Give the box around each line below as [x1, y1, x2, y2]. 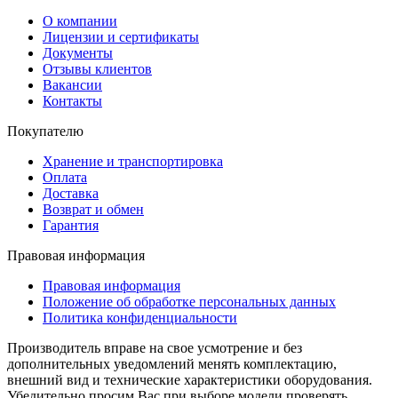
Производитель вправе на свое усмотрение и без [7, 340, 302, 356]
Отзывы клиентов [43, 61, 152, 77]
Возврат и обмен [43, 202, 144, 218]
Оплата [43, 170, 87, 186]
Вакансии [43, 77, 102, 93]
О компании [43, 13, 117, 29]
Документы [43, 45, 113, 61]
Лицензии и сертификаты [43, 29, 199, 45]
